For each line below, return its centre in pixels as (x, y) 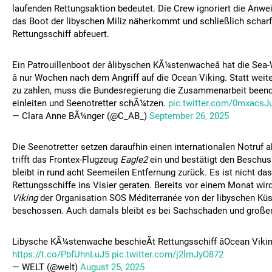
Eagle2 (134, 160)
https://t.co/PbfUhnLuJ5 (61, 254)
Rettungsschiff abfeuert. (61, 34)
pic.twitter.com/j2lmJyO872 (168, 254)
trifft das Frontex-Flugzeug (66, 160)
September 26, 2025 (189, 116)
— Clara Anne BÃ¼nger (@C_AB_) (81, 116)
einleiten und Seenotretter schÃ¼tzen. (90, 103)
